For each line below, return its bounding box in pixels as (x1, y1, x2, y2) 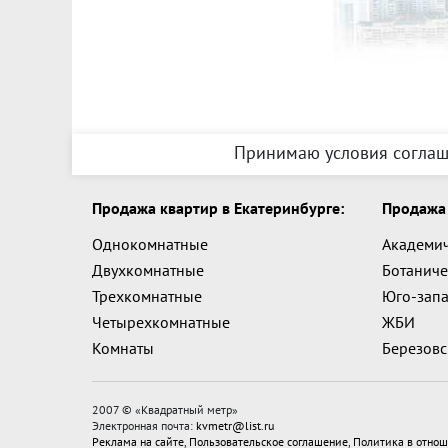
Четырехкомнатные (92, 312, 230, 332)
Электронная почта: (92, 418, 196, 433)
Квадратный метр (141, 402, 232, 417)
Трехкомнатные (92, 286, 202, 306)
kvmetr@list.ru (196, 418, 274, 433)
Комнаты (92, 338, 154, 358)
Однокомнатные (92, 234, 208, 254)
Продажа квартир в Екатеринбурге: (92, 198, 344, 218)
